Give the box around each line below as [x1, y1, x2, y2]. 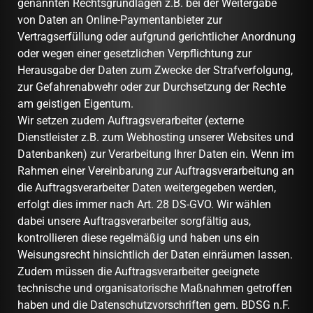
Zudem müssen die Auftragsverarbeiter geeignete [17, 264, 259, 278]
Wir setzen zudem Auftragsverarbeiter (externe [17, 113, 244, 127]
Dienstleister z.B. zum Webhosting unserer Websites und [17, 130, 293, 144]
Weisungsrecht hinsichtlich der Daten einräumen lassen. [17, 247, 293, 261]
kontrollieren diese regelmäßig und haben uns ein [17, 231, 259, 245]
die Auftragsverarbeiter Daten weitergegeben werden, [17, 180, 276, 194]
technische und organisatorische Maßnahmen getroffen [17, 281, 292, 295]
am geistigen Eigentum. [17, 96, 136, 110]
